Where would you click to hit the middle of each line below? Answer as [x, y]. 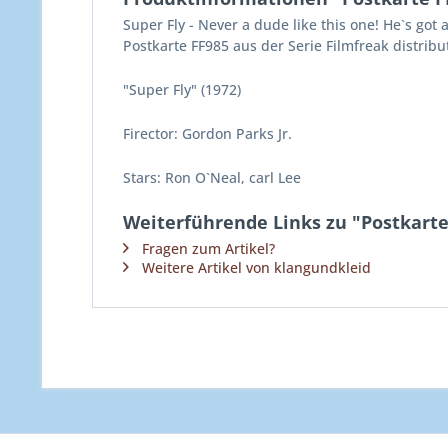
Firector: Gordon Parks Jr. [207, 133]
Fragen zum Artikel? [208, 248]
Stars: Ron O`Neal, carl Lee [212, 177]
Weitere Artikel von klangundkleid [256, 267]
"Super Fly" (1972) [182, 89]
